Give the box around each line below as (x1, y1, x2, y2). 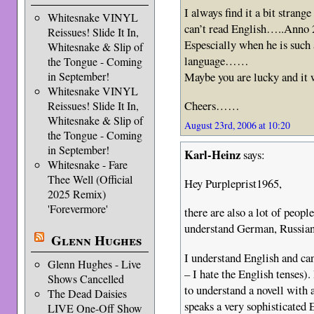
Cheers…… (184, 97, 240, 114)
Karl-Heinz (184, 146, 241, 164)
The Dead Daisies (47, 286, 127, 301)
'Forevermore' (47, 201, 108, 216)
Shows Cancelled (47, 271, 124, 286)
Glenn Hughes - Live (47, 257, 141, 271)
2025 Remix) (47, 186, 106, 201)
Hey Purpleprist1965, (184, 175, 282, 191)
